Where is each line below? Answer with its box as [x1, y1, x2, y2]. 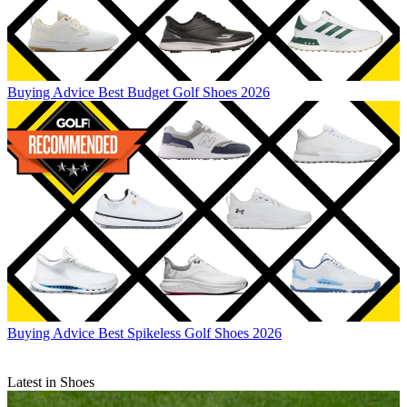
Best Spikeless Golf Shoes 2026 [98, 325, 282, 342]
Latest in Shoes [7, 374, 94, 391]
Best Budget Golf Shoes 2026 [98, 84, 270, 101]
